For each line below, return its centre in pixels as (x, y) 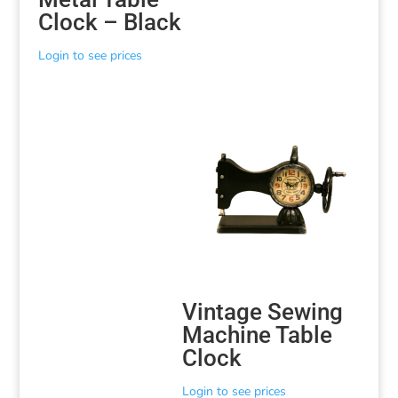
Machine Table (258, 334)
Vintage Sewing (263, 311)
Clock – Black (109, 22)
